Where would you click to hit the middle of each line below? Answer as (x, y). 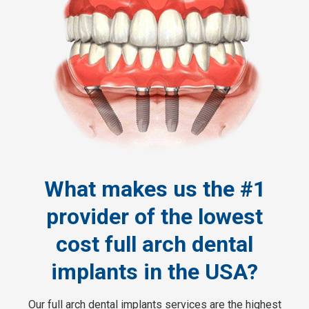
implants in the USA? (154, 271)
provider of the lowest (154, 216)
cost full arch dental (154, 244)
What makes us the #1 (154, 189)
